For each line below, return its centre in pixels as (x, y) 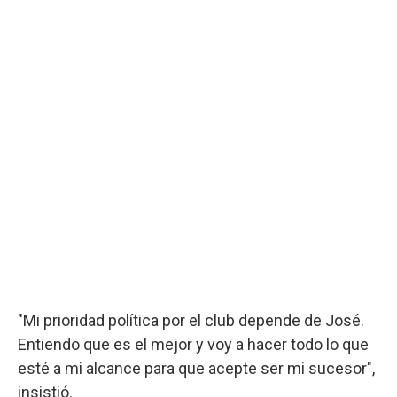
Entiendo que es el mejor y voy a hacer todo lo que (193, 344)
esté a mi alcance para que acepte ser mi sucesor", (196, 368)
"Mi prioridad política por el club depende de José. (191, 320)
